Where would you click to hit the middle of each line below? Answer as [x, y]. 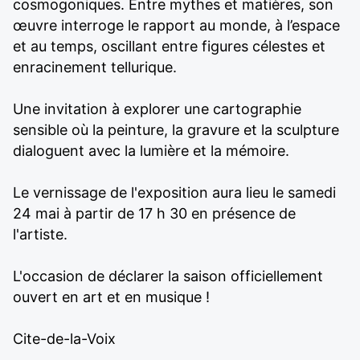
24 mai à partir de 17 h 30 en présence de [154, 213]
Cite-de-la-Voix [64, 339]
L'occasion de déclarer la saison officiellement [168, 276]
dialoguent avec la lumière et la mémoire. [151, 151]
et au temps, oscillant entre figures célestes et [169, 46]
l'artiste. [40, 234]
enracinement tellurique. [95, 67]
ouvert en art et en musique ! [111, 297]
